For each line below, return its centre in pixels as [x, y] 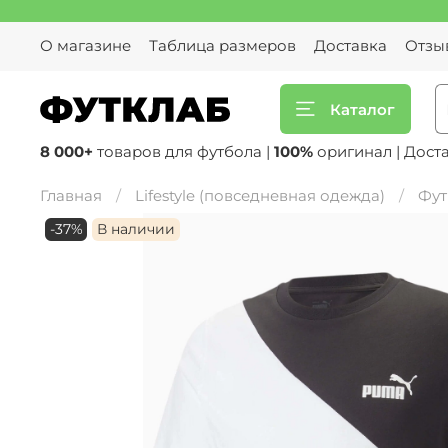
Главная [71, 195]
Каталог [362, 109]
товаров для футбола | [183, 152]
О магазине [85, 46]
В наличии [136, 229]
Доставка [350, 46]
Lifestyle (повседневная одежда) [260, 195]
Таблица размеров [222, 46]
